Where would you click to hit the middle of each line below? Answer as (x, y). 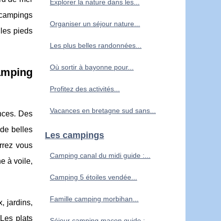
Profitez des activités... (85, 89)
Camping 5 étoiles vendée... (93, 177)
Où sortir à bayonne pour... (92, 67)
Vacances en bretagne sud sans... (103, 110)
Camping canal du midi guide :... (100, 155)
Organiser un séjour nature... (95, 23)
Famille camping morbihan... (94, 199)
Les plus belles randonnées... (96, 45)
